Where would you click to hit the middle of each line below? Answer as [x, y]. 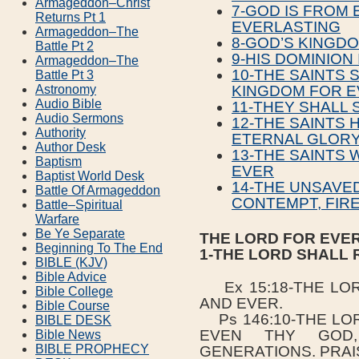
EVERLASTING [286, 27]
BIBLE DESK [73, 320]
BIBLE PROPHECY [92, 349]
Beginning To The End [99, 248]
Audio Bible [69, 103]
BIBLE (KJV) [71, 262]
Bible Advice [71, 276]
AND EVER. [241, 304]
